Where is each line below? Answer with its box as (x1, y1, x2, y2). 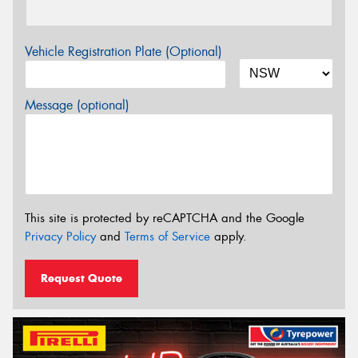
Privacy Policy (25, 229, 96, 245)
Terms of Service (125, 229, 210, 245)
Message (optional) (25, 96, 129, 113)
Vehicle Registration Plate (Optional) (25, 42, 222, 60)
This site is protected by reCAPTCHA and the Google (25, 210, 304, 227)
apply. (210, 229, 247, 245)
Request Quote (41, 270, 122, 285)
